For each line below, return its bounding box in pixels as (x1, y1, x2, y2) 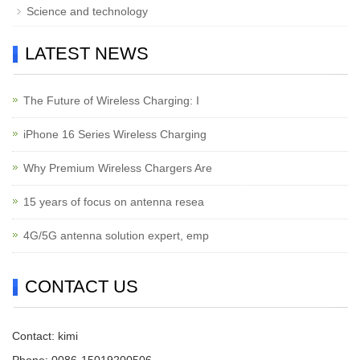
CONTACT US (25, 276, 138, 297)
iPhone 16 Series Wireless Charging (23, 128, 207, 141)
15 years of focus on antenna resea (23, 195, 204, 209)
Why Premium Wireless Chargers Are (23, 162, 212, 175)
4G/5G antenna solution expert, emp (23, 229, 209, 243)
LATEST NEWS (25, 43, 149, 64)
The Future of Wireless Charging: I (23, 94, 199, 108)
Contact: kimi (12, 329, 78, 343)
